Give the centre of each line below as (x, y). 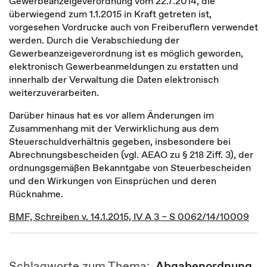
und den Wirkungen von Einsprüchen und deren (113, 181)
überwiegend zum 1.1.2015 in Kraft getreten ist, (110, 14)
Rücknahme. (36, 194)
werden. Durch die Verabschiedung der (94, 40)
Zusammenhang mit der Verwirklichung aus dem (114, 128)
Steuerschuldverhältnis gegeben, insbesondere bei (120, 141)
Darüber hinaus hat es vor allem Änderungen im (111, 115)
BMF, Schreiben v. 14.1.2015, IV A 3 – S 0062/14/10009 (129, 216)
